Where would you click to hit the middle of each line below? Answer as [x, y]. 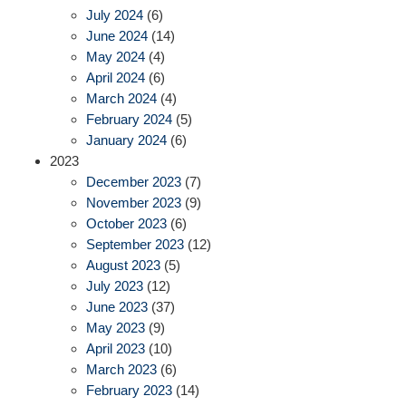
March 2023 [121, 370]
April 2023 [116, 349]
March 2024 [121, 99]
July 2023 [115, 286]
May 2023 [116, 328]
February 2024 [129, 120]
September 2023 [135, 245]
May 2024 [116, 57]
